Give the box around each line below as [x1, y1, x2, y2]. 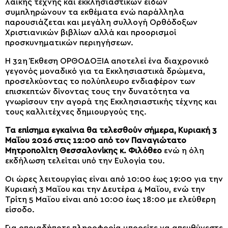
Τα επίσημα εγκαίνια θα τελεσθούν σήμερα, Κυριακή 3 [5, 126, 217, 134]
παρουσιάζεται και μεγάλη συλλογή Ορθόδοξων [5, 18, 197, 26]
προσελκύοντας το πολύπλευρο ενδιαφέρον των [5, 77, 195, 85]
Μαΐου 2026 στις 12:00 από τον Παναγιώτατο [5, 136, 186, 145]
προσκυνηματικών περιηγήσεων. [5, 39, 133, 47]
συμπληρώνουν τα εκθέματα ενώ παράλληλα [5, 8, 184, 16]
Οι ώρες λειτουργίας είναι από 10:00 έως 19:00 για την [5, 175, 223, 183]
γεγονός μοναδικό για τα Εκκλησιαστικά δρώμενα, [5, 67, 205, 75]
